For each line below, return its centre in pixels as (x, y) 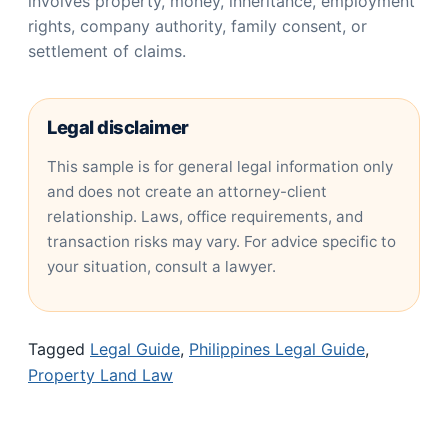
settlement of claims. (107, 51)
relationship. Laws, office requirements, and (205, 216)
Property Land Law (100, 374)
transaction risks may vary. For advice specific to (221, 241)
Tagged (59, 348)
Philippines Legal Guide (277, 348)
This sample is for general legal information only (220, 166)
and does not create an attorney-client (187, 191)
